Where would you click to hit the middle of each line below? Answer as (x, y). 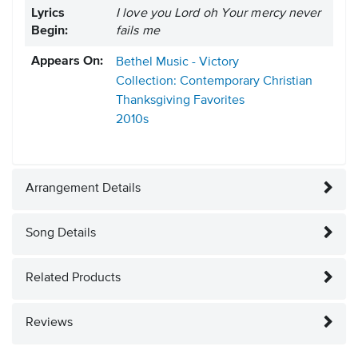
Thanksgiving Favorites (180, 101)
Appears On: (67, 62)
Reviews (49, 323)
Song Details (61, 234)
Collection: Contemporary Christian (214, 82)
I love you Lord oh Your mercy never (219, 14)
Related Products (73, 278)
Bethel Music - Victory (177, 63)
